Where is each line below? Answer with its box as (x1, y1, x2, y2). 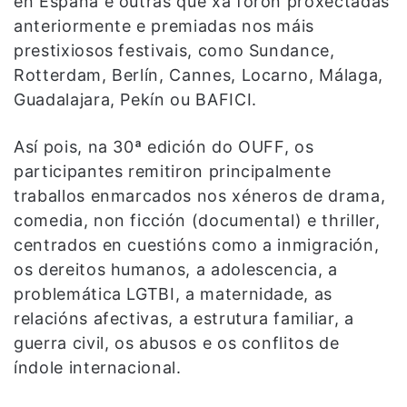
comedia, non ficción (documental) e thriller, (14, 211, 381, 231)
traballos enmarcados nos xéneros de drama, (14, 186, 386, 206)
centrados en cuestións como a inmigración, (14, 235, 380, 255)
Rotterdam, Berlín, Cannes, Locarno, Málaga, (14, 65, 383, 85)
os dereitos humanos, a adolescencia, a (14, 260, 338, 280)
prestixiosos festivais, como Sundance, (14, 41, 335, 61)
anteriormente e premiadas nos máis (14, 16, 315, 36)
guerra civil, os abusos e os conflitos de (14, 333, 340, 353)
